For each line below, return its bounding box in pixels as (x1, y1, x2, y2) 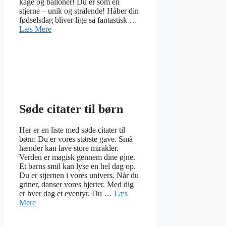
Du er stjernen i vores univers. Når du (19, 171, 139, 180)
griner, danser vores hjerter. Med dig (19, 180, 134, 189)
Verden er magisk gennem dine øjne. (19, 153, 135, 162)
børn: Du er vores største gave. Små (19, 135, 133, 144)
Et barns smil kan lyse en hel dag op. (19, 162, 136, 171)
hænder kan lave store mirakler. (19, 144, 119, 153)
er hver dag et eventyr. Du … (19, 189, 114, 198)
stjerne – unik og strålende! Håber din (19, 6, 139, 15)
